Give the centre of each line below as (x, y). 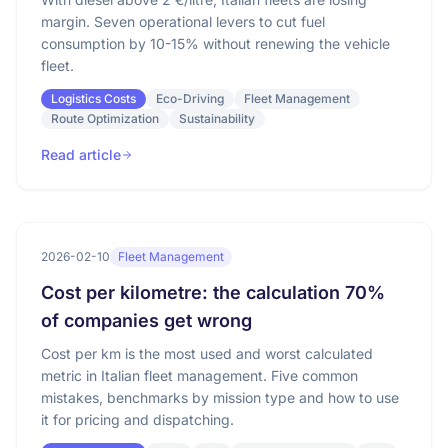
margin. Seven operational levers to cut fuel (183, 21)
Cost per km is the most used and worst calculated (207, 353)
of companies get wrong (146, 320)
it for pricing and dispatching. (137, 419)
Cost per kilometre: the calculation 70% (213, 292)
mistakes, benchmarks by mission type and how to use (220, 397)
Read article (81, 154)
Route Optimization (105, 118)
